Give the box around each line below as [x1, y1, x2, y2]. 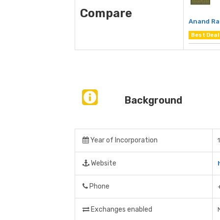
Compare [80, 6, 132, 21]
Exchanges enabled [89, 205, 152, 214]
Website [89, 159, 116, 168]
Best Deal [191, 32, 219, 39]
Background [124, 94, 182, 107]
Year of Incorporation [89, 136, 158, 145]
